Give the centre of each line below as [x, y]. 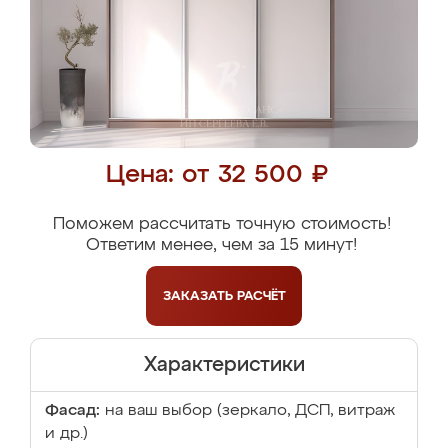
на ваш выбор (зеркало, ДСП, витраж [250, 411]
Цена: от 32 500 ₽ [216, 175]
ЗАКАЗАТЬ [199, 296]
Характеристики [224, 365]
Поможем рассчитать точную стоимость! [221, 224]
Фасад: [72, 411]
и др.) [66, 434]
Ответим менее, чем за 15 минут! [221, 245]
